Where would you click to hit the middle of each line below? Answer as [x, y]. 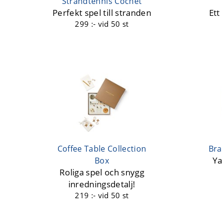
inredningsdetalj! [102, 184]
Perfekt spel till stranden [102, 13]
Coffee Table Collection [102, 149]
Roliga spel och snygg [102, 172]
